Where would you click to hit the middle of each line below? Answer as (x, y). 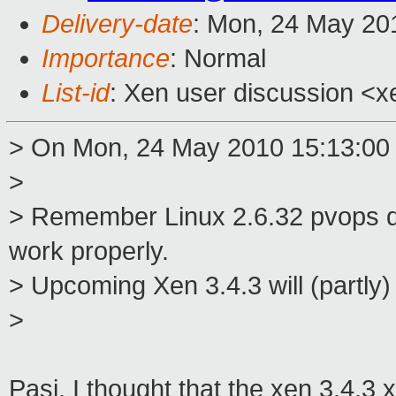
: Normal (218, 59)
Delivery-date (117, 24)
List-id (76, 93)
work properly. (89, 251)
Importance (106, 59)
